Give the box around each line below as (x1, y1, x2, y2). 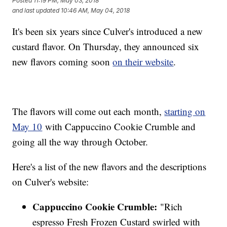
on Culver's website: (12, 175, 89, 188)
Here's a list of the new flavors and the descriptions (12, 160, 207, 173)
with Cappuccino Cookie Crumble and (42, 120, 196, 133)
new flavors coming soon (12, 55, 113, 68)
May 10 (12, 120, 43, 133)
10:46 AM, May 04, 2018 (61, 6, 130, 14)
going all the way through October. (12, 135, 152, 148)
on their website (112, 55, 174, 68)
